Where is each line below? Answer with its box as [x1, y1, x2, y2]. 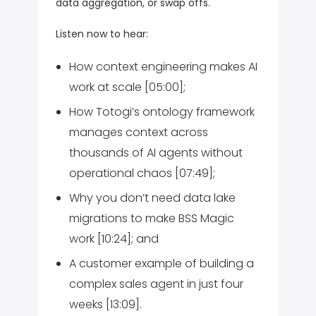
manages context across [69, 123, 209, 140]
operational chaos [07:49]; [69, 164, 216, 181]
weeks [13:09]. [69, 296, 142, 312]
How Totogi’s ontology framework [69, 103, 255, 120]
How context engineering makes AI [69, 58, 258, 75]
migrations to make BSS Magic [69, 209, 235, 226]
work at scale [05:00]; [69, 78, 186, 95]
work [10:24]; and [69, 230, 159, 247]
